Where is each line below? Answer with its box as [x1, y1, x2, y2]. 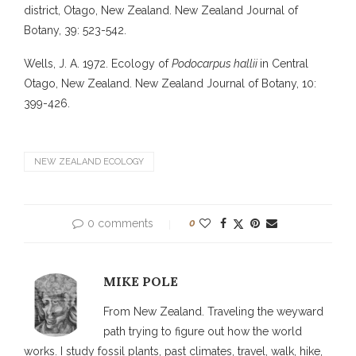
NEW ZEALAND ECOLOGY [34, 156, 144, 167]
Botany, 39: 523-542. [24, 23, 126, 37]
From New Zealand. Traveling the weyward [103, 304, 323, 318]
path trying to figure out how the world [103, 324, 302, 338]
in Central [260, 56, 308, 70]
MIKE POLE [103, 273, 178, 289]
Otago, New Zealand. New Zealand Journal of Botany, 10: [24, 76, 316, 90]
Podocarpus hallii [172, 56, 260, 70]
